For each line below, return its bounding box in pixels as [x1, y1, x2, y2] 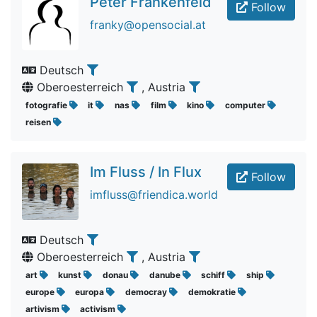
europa [75, 287, 107, 297]
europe [25, 287, 57, 297]
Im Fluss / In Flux [90, 163, 202, 180]
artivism [25, 304, 62, 314]
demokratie [188, 287, 238, 297]
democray [125, 287, 169, 297]
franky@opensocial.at [90, 18, 206, 32]
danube [149, 270, 183, 280]
